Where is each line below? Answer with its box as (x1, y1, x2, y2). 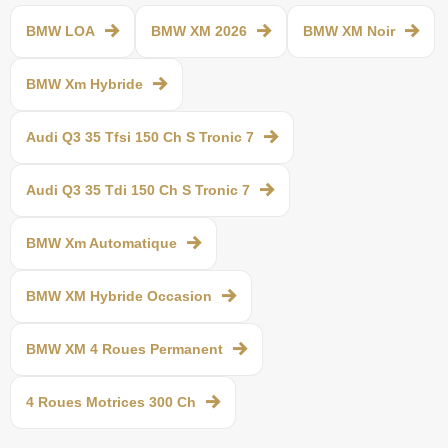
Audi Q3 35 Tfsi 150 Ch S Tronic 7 (26, 128, 254, 145)
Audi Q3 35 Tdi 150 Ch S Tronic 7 (26, 181, 250, 198)
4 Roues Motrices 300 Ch (26, 393, 196, 410)
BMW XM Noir (303, 22, 395, 39)
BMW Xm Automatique (26, 234, 177, 251)
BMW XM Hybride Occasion (26, 287, 212, 304)
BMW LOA (26, 22, 95, 39)
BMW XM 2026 (151, 22, 247, 39)
